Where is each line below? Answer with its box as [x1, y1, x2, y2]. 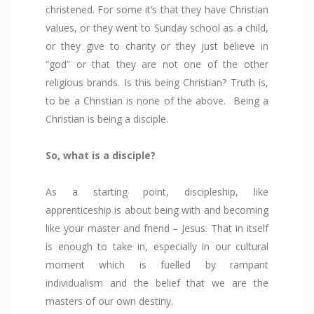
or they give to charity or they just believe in [46, 39, 268, 53]
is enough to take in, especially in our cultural [46, 240, 268, 254]
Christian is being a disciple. [46, 112, 171, 126]
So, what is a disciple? [46, 149, 158, 163]
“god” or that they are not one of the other [46, 57, 268, 71]
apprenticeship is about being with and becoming [46, 203, 268, 217]
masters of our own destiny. [46, 294, 179, 308]
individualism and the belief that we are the [46, 276, 268, 290]
